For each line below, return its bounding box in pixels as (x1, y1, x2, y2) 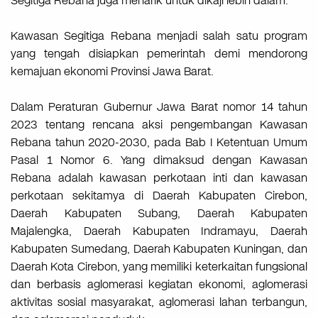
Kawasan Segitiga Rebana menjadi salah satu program (11, 28, 307, 45)
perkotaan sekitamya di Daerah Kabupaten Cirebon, (11, 187, 307, 204)
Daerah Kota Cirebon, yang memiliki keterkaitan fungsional (11, 258, 307, 275)
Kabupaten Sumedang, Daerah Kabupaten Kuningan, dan (11, 241, 307, 258)
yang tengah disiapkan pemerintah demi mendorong (11, 45, 307, 62)
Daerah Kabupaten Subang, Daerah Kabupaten (11, 205, 307, 222)
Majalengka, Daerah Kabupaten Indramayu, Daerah (11, 223, 307, 240)
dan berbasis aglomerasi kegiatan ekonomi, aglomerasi (11, 276, 307, 293)
